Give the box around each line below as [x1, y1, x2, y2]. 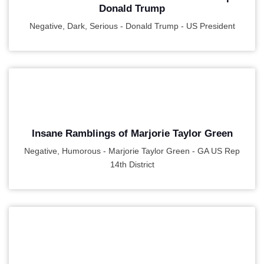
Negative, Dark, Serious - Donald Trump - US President [29, 21, 235, 31]
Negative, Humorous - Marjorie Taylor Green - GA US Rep [24, 146, 240, 156]
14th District [110, 160, 154, 169]
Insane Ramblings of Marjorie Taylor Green [31, 128, 233, 139]
